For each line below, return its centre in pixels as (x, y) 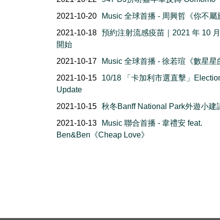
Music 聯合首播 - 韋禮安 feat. (152, 123)
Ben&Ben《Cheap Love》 (103, 135)
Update (69, 90)
